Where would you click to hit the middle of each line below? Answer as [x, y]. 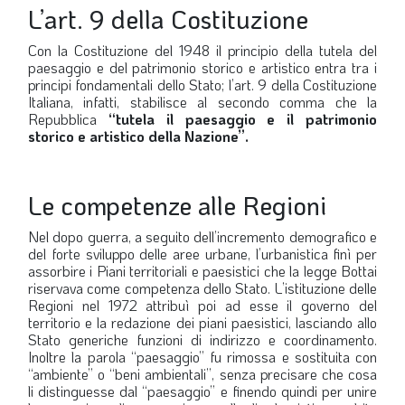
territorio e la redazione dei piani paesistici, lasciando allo [202, 322]
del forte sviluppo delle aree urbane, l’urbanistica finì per [202, 254]
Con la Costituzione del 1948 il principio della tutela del [202, 50]
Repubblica [68, 119]
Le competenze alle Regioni [177, 205]
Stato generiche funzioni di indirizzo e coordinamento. [202, 339]
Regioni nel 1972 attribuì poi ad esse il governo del [202, 305]
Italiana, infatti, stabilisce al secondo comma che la [202, 102]
